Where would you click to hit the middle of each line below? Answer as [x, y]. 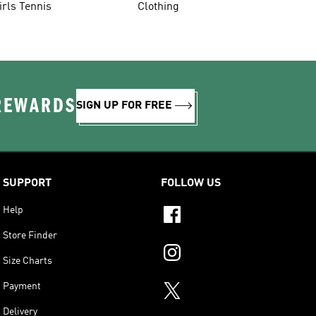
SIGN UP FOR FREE [124, 105]
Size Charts [28, 261]
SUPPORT [27, 183]
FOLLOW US [191, 183]
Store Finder [30, 235]
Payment [22, 286]
